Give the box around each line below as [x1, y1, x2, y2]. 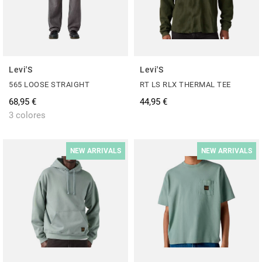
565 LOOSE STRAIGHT [9, 80, 89, 89]
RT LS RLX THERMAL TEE [140, 80, 231, 89]
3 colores [9, 109, 46, 120]
